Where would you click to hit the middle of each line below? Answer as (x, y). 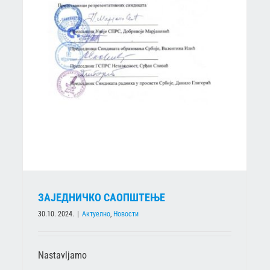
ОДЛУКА (160, 15)
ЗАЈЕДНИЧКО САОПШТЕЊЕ (102, 197)
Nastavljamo (62, 255)
